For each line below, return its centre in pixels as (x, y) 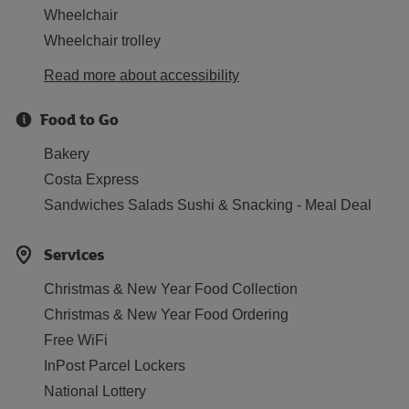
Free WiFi (76, 340)
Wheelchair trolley (102, 41)
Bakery (67, 154)
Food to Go (79, 119)
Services (74, 254)
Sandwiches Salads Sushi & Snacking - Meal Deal (208, 205)
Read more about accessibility (142, 75)
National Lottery (95, 391)
